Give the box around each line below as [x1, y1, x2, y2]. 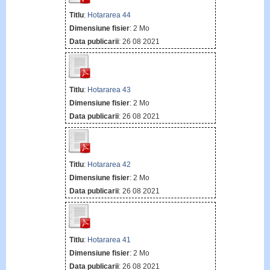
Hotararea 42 [87, 160, 131, 169]
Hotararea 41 [87, 235, 131, 244]
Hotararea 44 [87, 11, 131, 20]
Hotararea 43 [87, 86, 131, 95]
